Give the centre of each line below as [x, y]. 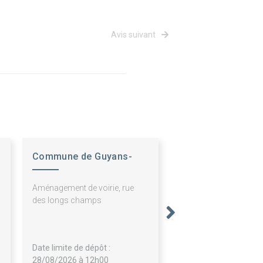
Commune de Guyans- [82, 157]
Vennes [49, 174]
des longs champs [67, 200]
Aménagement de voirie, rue [83, 188]
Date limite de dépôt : [71, 248]
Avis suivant [134, 35]
